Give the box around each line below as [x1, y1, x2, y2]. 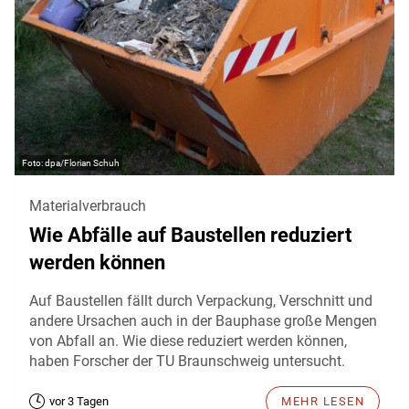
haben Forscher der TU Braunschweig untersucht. [29, 352, 345, 371]
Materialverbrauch [29, 197, 146, 215]
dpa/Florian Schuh [45, 158, 120, 169]
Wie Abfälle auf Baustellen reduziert [29, 224, 351, 247]
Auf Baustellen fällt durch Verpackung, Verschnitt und [29, 292, 372, 310]
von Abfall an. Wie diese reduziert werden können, [29, 332, 347, 351]
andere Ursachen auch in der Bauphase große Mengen [29, 312, 377, 330]
